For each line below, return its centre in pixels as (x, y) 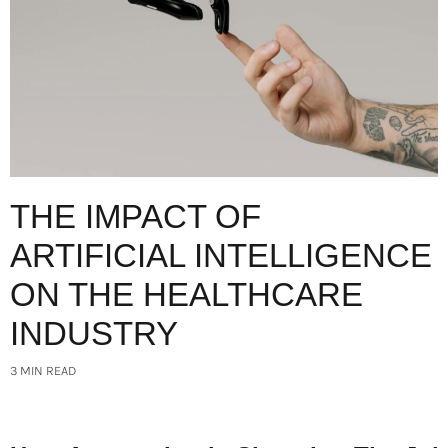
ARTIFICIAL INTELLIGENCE (221, 256)
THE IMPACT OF (135, 217)
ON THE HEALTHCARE (186, 295)
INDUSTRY (94, 334)
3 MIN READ (43, 371)
